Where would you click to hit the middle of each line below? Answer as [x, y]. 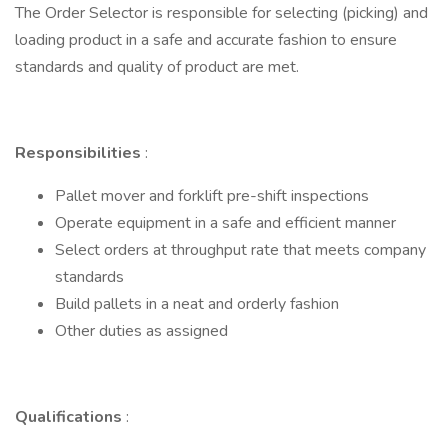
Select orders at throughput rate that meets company [240, 250]
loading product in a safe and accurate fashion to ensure [206, 40]
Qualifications [70, 417]
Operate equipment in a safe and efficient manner [225, 223]
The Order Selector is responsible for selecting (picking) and [221, 13]
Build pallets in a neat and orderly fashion [197, 304]
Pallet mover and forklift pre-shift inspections [212, 196]
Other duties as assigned [141, 331]
